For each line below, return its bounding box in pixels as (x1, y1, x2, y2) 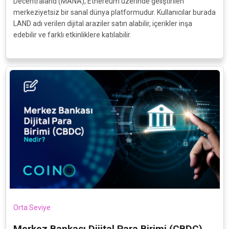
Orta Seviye (13, 203, 51, 212)
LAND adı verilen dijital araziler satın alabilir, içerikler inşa (13, 19, 192, 28)
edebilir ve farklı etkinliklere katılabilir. (13, 31, 131, 39)
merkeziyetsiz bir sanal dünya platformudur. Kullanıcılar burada (13, 8, 216, 17)
